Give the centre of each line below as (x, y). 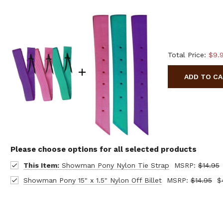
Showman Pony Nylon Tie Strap (114, 165)
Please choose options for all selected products (104, 149)
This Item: (41, 165)
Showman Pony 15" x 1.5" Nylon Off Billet (92, 180)
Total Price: (188, 55)
